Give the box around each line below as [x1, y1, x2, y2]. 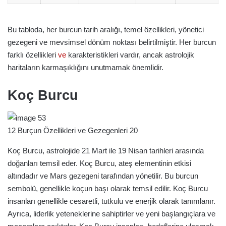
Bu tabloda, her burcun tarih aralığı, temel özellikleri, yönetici [8, 25, 204, 34]
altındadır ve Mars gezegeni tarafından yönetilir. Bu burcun [8, 172, 198, 180]
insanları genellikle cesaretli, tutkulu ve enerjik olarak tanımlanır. [8, 197, 215, 205]
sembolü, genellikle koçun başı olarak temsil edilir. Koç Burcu [8, 184, 208, 193]
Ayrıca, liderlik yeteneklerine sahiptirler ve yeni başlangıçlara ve [8, 209, 215, 218]
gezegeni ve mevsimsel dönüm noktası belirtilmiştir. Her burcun [8, 37, 216, 46]
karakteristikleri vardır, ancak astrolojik [66, 50, 194, 59]
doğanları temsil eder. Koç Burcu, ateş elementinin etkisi [8, 159, 191, 167]
